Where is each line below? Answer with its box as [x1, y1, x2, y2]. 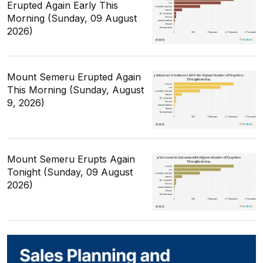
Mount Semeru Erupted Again [7, 70, 141, 83]
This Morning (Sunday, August [7, 83, 144, 96]
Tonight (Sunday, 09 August [7, 166, 133, 178]
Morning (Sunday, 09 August [7, 12, 137, 24]
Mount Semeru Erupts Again [7, 153, 135, 166]
